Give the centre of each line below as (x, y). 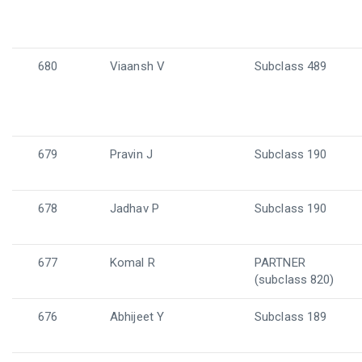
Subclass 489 (291, 66)
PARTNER (280, 263)
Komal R (133, 263)
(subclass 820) (295, 280)
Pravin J (131, 154)
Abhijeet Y (137, 317)
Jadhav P (135, 208)
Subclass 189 (291, 317)
